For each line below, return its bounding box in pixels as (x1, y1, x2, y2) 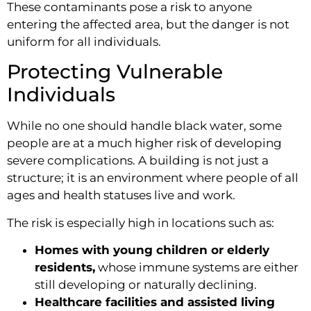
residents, (35, 260, 95, 275)
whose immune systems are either (95, 260, 299, 275)
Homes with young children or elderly (35, 243, 269, 258)
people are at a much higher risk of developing (7, 136, 282, 151)
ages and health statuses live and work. (7, 188, 235, 203)
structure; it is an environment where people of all (7, 171, 299, 185)
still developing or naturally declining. (35, 278, 257, 292)
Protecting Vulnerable (7, 60, 223, 84)
